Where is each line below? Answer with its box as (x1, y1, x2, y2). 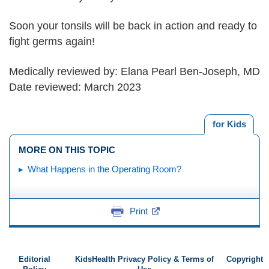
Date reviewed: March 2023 (9, 81, 141, 93)
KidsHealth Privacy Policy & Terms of (75, 255, 214, 264)
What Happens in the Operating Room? (28, 163, 181, 174)
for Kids (212, 119, 246, 129)
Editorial (18, 255, 50, 264)
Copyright (226, 255, 263, 264)
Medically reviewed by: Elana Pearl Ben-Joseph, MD (9, 65, 260, 77)
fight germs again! (9, 35, 95, 47)
